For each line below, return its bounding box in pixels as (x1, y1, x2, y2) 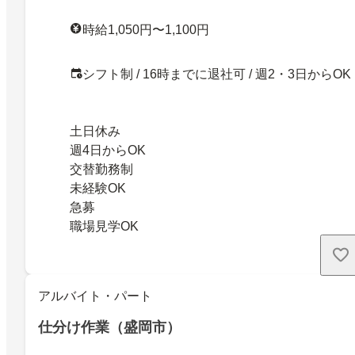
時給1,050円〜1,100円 (82, 22, 209, 36)
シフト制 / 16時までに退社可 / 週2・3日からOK (82, 67, 351, 81)
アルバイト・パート (38, 288, 152, 303)
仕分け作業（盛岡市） (38, 319, 181, 335)
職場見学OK (70, 219, 139, 233)
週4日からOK (70, 143, 146, 157)
